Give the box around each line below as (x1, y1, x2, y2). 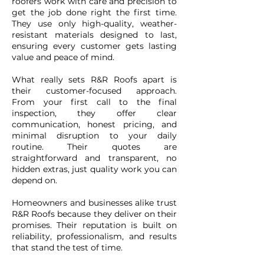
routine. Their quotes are (12, 141, 177, 152)
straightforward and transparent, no (12, 153, 177, 163)
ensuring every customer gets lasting (12, 41, 177, 51)
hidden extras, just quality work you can (12, 164, 177, 174)
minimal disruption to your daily (12, 130, 177, 141)
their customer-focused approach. (12, 85, 177, 96)
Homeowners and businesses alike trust (12, 197, 177, 208)
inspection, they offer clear (12, 108, 177, 118)
